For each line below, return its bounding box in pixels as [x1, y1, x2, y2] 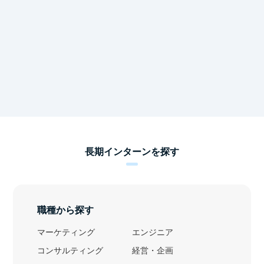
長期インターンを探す [85, 147, 179, 157]
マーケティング [37, 228, 95, 237]
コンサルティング [37, 246, 103, 256]
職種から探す [37, 205, 94, 216]
